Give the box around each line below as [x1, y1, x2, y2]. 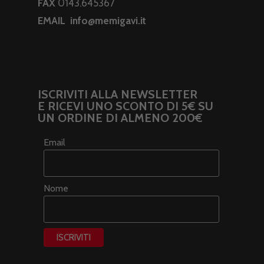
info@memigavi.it [70, 15, 146, 27]
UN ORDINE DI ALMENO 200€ [38, 111, 202, 126]
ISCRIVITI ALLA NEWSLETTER [38, 87, 197, 102]
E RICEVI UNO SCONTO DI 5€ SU [38, 99, 213, 114]
